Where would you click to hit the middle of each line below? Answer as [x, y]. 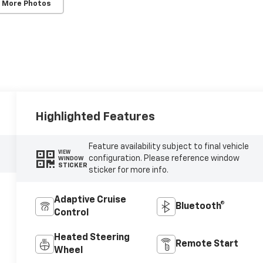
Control [72, 213]
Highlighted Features [95, 117]
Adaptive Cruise [90, 200]
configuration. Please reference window [164, 159]
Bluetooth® [200, 207]
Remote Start [207, 245]
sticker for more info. [128, 171]
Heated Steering [92, 238]
